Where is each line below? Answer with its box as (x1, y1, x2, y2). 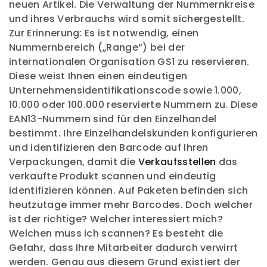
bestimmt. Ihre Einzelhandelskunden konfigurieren (9, 126, 258, 140)
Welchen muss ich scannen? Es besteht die (9, 226, 223, 240)
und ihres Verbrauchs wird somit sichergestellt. (9, 12, 245, 26)
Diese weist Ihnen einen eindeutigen (9, 69, 188, 83)
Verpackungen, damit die (9, 155, 138, 169)
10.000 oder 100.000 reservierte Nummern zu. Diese (9, 98, 258, 111)
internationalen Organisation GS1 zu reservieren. (9, 55, 250, 69)
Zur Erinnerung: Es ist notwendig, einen (9, 26, 199, 40)
